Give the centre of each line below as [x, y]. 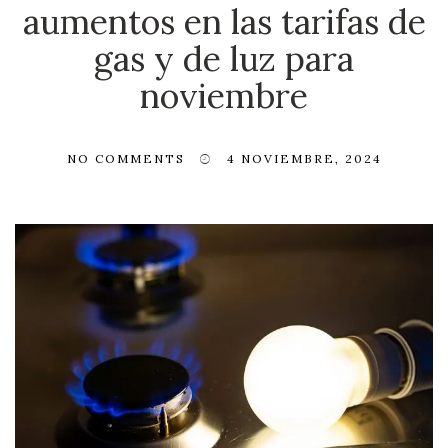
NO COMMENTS [125, 158]
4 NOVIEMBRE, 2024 [304, 158]
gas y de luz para [224, 58]
